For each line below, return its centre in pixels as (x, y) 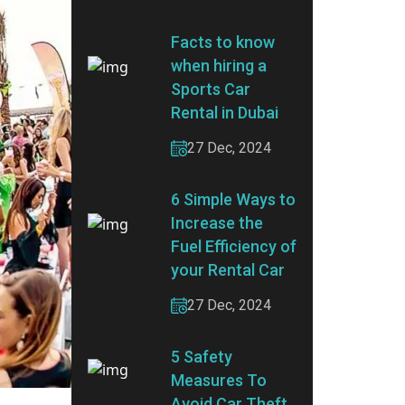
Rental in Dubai (225, 113)
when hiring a (219, 66)
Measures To (219, 380)
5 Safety (202, 357)
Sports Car (211, 89)
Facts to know (223, 42)
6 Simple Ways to (233, 199)
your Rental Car (228, 270)
